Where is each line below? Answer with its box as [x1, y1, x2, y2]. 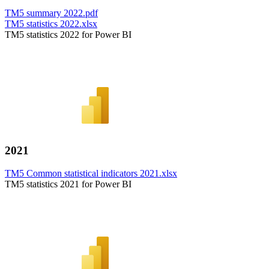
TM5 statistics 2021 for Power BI [5, 179, 131, 190]
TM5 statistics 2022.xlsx [5, 18, 97, 29]
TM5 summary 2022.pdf [5, 7, 98, 18]
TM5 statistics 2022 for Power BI [5, 29, 131, 40]
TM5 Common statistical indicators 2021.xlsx [5, 168, 177, 179]
